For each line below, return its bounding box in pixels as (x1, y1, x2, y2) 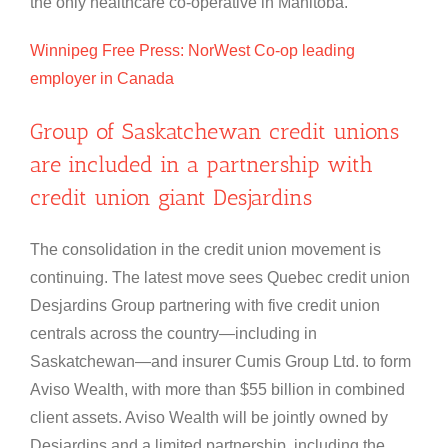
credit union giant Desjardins (30, 184, 312, 212)
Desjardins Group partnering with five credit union (30, 297, 380, 315)
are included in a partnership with (30, 151, 373, 179)
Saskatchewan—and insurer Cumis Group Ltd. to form (30, 353, 411, 371)
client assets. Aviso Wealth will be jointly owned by (30, 409, 388, 427)
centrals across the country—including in (30, 325, 317, 343)
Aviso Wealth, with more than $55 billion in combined (30, 381, 405, 399)
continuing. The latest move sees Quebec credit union (30, 269, 410, 287)
